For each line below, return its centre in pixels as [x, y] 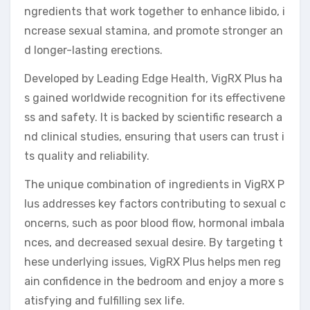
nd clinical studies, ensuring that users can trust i [154, 136]
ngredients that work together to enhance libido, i [155, 11]
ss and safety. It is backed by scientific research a [153, 117]
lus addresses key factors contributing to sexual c [155, 203]
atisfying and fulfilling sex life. [104, 300]
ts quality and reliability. [87, 156]
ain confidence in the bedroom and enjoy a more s [154, 281]
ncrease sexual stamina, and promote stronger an [154, 30]
